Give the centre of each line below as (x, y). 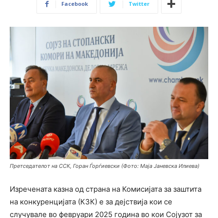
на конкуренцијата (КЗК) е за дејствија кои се (91, 202)
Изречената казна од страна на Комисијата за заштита (106, 189)
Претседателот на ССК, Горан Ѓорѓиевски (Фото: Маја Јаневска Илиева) (105, 166)
